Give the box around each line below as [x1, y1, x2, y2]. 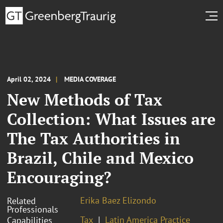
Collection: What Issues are [7, 108, 216, 129]
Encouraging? [7, 166, 111, 188]
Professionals [7, 203, 58, 215]
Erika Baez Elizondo [80, 194, 156, 206]
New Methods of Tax [7, 89, 162, 110]
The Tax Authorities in [7, 127, 180, 149]
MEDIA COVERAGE [64, 74, 116, 84]
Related [7, 195, 36, 207]
